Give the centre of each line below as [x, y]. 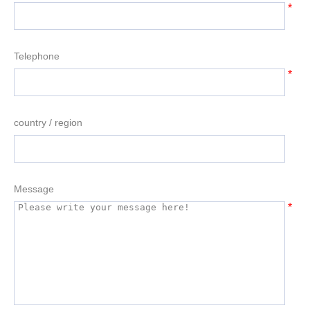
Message [34, 189]
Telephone [36, 56]
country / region [48, 123]
